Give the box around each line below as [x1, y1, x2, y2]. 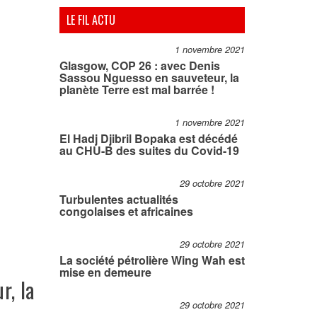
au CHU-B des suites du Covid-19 [59, 142, 239, 158]
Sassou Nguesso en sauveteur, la [59, 69, 239, 86]
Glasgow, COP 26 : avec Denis [59, 57, 220, 74]
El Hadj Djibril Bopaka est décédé [59, 130, 238, 146]
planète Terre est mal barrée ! [59, 81, 214, 98]
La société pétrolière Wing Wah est [59, 252, 245, 268]
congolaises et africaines [59, 203, 193, 219]
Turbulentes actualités [59, 191, 178, 207]
